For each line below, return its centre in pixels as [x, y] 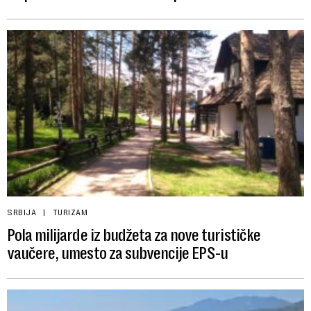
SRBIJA [22, 212]
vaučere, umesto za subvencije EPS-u [118, 253]
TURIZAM [70, 212]
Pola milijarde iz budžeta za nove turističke [134, 235]
